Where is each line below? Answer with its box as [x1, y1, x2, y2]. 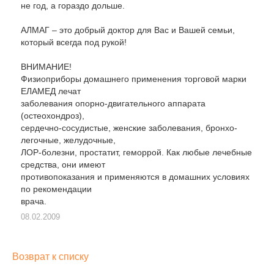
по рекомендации [21, 184, 92, 194]
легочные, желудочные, [21, 135, 116, 145]
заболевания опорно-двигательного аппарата [21, 98, 206, 108]
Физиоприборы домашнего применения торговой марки [21, 74, 246, 84]
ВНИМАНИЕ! [21, 62, 72, 72]
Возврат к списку [12, 251, 89, 262]
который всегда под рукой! [21, 37, 127, 47]
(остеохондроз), [21, 111, 84, 120]
